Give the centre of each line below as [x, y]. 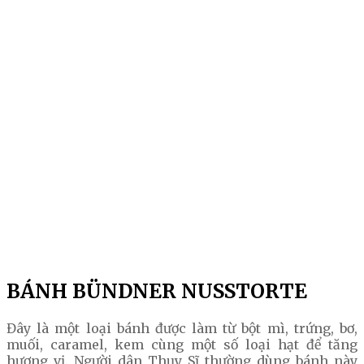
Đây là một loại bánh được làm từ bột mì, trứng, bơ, [182, 329]
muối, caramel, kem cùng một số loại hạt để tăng [182, 345]
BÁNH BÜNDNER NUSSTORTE [157, 292]
